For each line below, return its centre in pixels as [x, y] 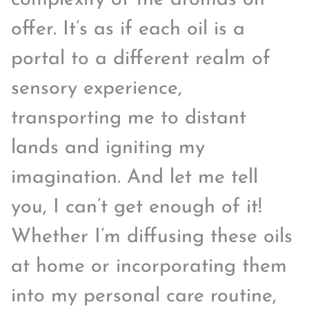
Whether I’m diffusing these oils [152, 237]
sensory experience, [97, 89]
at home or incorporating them [149, 267]
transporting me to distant [129, 119]
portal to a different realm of [141, 59]
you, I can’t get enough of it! [137, 208]
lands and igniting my [108, 148]
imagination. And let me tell [134, 178]
